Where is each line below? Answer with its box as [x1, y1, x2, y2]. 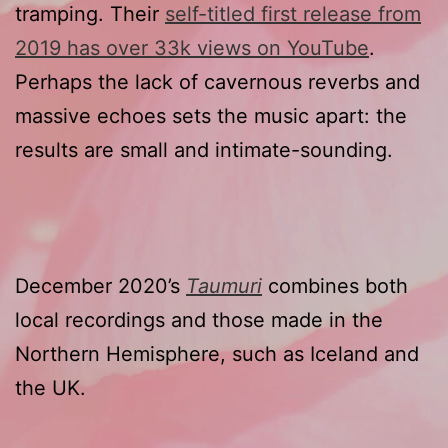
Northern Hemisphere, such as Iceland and [15, 341, 419, 366]
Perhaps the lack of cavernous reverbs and [15, 69, 420, 94]
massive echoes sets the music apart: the [15, 103, 407, 128]
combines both [262, 273, 408, 298]
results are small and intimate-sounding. [15, 137, 393, 162]
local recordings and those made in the [15, 307, 383, 332]
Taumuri [186, 273, 262, 298]
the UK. [15, 375, 86, 400]
